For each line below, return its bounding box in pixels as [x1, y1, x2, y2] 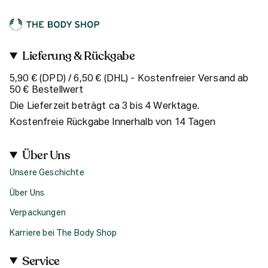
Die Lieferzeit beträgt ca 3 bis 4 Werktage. [10, 102, 199, 112]
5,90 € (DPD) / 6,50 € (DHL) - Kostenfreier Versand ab [10, 74, 249, 84]
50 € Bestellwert [10, 86, 84, 96]
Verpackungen [10, 209, 66, 218]
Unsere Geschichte [10, 169, 84, 178]
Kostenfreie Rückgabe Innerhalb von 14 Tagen [10, 118, 215, 128]
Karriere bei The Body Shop [10, 229, 117, 237]
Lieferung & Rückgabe [22, 48, 135, 65]
